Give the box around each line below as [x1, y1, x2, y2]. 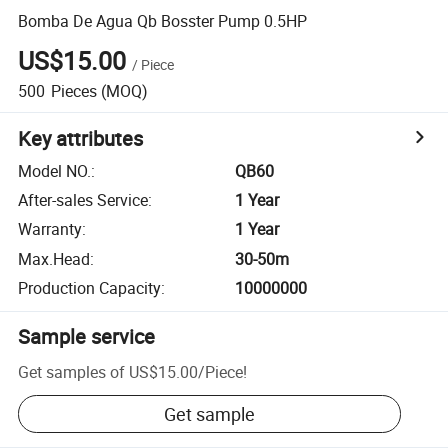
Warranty [18, 218, 83, 241]
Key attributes [18, 124, 144, 152]
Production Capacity [18, 277, 162, 300]
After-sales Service [18, 189, 149, 212]
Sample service [18, 323, 156, 351]
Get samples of [18, 360, 126, 383]
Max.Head [18, 247, 91, 270]
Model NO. [18, 159, 92, 182]
